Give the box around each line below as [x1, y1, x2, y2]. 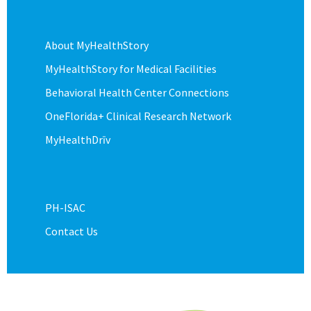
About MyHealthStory [45, 37, 149, 52]
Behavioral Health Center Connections [45, 85, 229, 99]
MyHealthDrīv [45, 132, 110, 146]
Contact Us [45, 224, 98, 238]
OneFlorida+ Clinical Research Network [45, 108, 231, 123]
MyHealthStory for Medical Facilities [45, 61, 217, 76]
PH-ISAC [45, 200, 85, 215]
